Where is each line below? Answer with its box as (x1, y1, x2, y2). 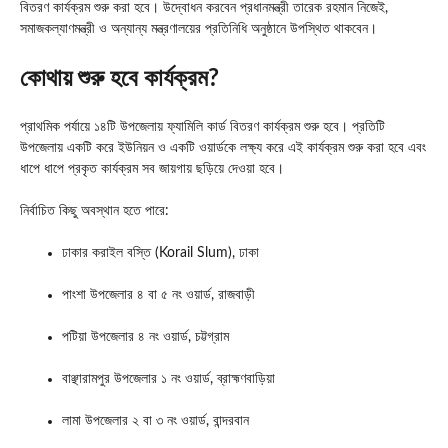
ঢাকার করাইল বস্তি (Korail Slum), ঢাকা (62, 245, 259, 260)
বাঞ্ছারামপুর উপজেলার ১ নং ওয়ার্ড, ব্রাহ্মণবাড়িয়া (62, 371, 275, 386)
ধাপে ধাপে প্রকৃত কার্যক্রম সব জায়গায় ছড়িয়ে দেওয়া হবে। (20, 161, 284, 176)
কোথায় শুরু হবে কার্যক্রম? (20, 66, 219, 91)
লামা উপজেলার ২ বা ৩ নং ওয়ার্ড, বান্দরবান (62, 413, 249, 428)
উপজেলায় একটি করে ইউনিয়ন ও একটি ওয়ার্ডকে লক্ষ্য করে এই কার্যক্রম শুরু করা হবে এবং (20, 140, 426, 155)
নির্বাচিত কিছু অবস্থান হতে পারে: (20, 203, 169, 218)
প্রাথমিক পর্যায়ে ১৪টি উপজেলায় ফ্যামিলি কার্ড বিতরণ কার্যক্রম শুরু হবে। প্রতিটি (20, 119, 385, 134)
